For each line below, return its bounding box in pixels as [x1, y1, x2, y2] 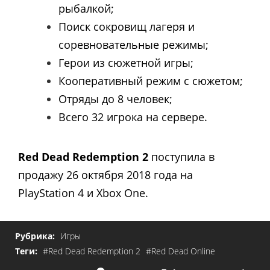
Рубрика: [15, 230, 57, 242]
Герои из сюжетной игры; [58, 55, 193, 70]
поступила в [148, 149, 215, 164]
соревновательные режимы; [58, 37, 209, 52]
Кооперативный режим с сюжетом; [58, 73, 243, 88]
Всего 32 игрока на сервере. [58, 109, 207, 124]
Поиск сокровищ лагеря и [58, 19, 195, 34]
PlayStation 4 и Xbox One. [18, 185, 148, 200]
